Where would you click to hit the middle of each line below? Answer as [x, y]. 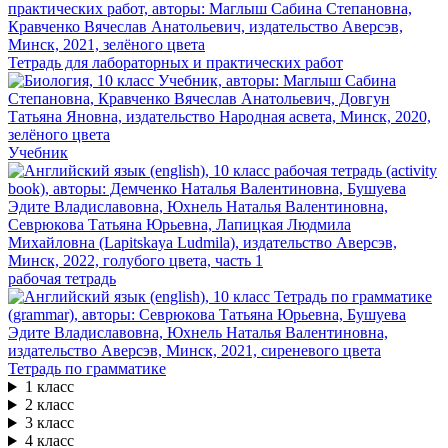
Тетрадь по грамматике [87, 369]
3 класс [49, 423]
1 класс [49, 387]
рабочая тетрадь [62, 279]
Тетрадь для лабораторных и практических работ [175, 63]
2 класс [49, 405]
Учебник [38, 153]
